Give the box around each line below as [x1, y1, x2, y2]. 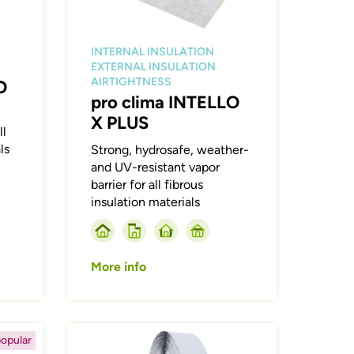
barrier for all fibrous [91, 176, 204, 192]
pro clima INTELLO [91, 91, 240, 113]
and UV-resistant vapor [91, 159, 220, 175]
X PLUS [91, 111, 149, 134]
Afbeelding [66, 322, 130, 338]
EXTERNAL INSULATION [91, 59, 217, 73]
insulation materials [91, 194, 201, 209]
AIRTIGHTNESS [91, 74, 172, 88]
